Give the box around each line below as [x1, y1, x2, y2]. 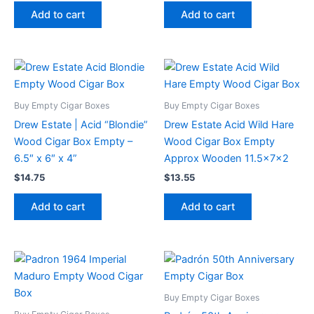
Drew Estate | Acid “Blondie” [14, 118, 148, 131]
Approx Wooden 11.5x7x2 [164, 151, 289, 165]
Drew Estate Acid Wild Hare [164, 118, 294, 131]
